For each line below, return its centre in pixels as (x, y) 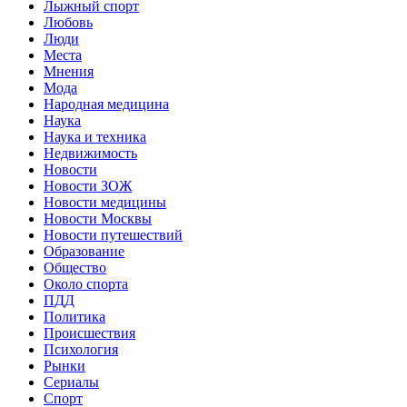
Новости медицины (105, 203)
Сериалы (71, 382)
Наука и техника (95, 137)
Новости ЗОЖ (88, 186)
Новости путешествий (113, 235)
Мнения (69, 72)
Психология (81, 350)
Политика (74, 317)
